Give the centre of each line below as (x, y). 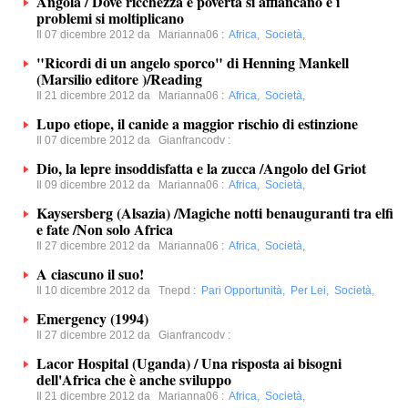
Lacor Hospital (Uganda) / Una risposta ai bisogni (189, 363)
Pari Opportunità (242, 291)
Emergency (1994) (92, 318)
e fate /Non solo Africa (105, 229)
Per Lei (308, 291)
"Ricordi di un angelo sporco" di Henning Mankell (193, 62)
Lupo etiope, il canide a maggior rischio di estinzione (197, 123)
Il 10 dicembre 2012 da (97, 291)
